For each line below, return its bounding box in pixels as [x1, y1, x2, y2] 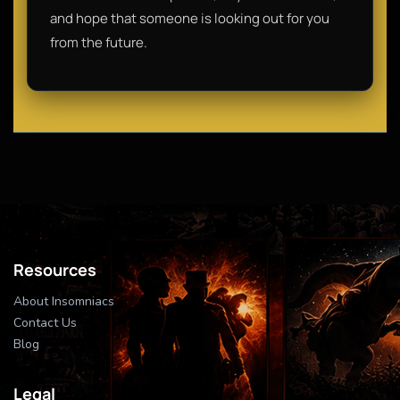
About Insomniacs [13, 292, 114, 310]
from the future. [50, 32, 147, 52]
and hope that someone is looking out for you [50, 8, 329, 28]
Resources [13, 258, 96, 280]
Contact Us [13, 313, 77, 331]
